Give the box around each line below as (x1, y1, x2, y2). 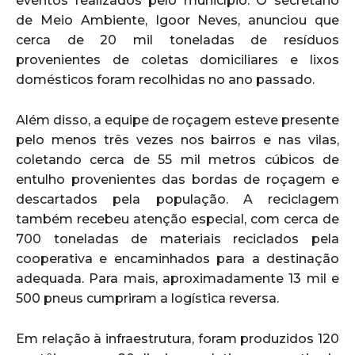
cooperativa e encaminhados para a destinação (16, 250, 339, 266)
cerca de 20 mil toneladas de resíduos (16, 32, 339, 48)
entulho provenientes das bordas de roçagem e (16, 171, 339, 187)
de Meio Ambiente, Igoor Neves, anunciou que (16, 12, 339, 28)
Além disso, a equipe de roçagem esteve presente (16, 112, 339, 128)
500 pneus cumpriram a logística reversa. (16, 290, 279, 306)
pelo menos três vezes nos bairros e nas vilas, (16, 132, 339, 147)
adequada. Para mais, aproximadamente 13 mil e (16, 270, 339, 286)
